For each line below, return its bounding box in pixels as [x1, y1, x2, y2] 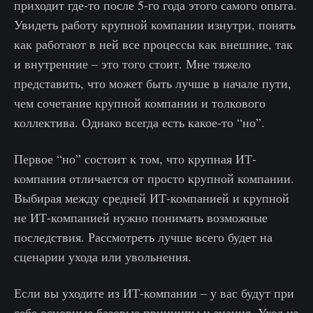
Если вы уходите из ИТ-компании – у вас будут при [14, 284, 294, 302]
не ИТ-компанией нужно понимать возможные [14, 209, 268, 226]
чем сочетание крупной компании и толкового [14, 94, 265, 112]
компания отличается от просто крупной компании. [14, 170, 294, 187]
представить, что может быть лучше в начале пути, [14, 75, 291, 92]
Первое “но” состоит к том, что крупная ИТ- [14, 150, 256, 168]
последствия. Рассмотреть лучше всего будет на [14, 228, 272, 246]
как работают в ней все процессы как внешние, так [14, 36, 293, 53]
